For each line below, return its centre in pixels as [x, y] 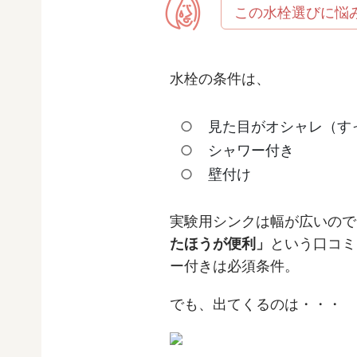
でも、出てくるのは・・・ [256, 304]
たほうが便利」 [220, 244]
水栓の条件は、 [220, 79]
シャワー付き [251, 151]
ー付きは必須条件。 [234, 266]
